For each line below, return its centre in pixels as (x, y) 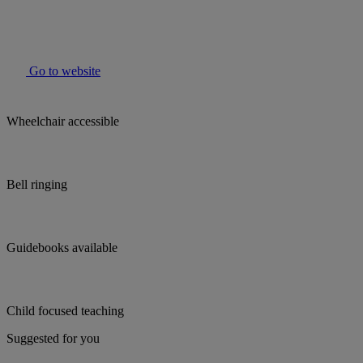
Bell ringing (37, 185)
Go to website (63, 71)
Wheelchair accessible (63, 122)
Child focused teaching (65, 311)
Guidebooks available (62, 248)
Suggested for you (53, 339)
